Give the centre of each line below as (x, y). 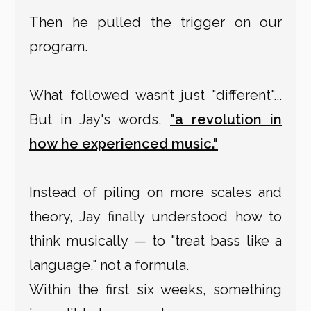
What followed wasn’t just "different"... (155, 95)
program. (58, 47)
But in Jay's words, (100, 120)
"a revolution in (226, 120)
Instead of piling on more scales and (155, 193)
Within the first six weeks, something (155, 290)
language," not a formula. (109, 266)
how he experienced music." (124, 144)
